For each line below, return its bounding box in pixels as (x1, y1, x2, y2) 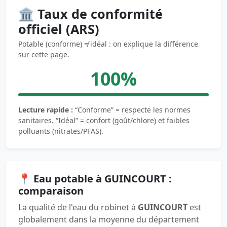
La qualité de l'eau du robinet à (18, 201, 138, 213)
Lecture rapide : (18, 104, 73, 115)
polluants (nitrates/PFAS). (18, 126, 103, 136)
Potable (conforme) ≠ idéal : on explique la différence (18, 39, 198, 49)
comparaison (18, 183, 84, 198)
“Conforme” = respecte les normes (73, 104, 191, 115)
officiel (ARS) (18, 20, 99, 37)
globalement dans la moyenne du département (18, 213, 199, 225)
